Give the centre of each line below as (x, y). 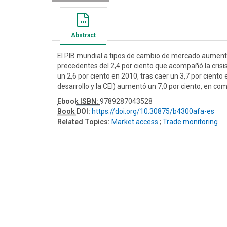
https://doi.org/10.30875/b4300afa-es (153, 111)
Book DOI (73, 111)
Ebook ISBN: (79, 101)
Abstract (83, 35)
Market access (135, 121)
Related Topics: (84, 121)
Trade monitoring (190, 121)
